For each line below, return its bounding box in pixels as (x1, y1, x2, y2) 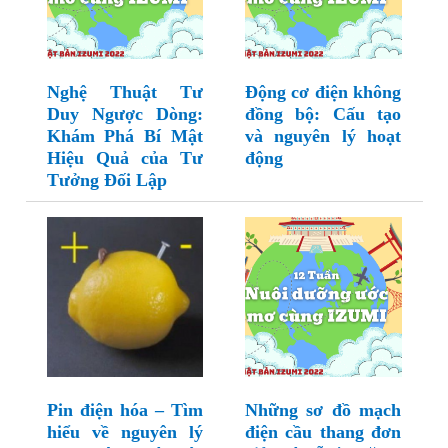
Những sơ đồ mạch (245, 400, 401, 421)
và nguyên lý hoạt (245, 126, 401, 147)
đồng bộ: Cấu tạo (245, 104, 401, 125)
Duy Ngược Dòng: (46, 104, 203, 125)
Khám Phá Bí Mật (46, 126, 203, 147)
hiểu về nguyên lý (46, 422, 203, 443)
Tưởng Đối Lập (46, 170, 167, 191)
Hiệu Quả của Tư (46, 148, 203, 169)
